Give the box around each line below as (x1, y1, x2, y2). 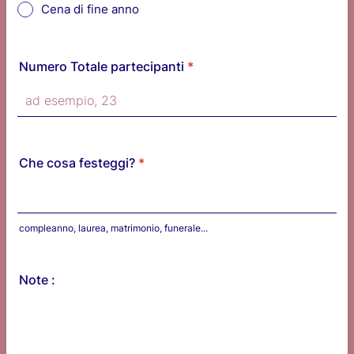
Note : (19, 271, 55, 288)
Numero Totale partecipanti (19, 58, 184, 74)
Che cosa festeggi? (19, 154, 135, 171)
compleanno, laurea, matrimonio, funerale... (19, 221, 208, 234)
